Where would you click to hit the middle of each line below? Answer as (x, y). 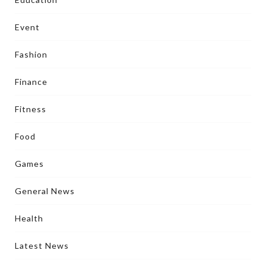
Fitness (31, 109)
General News (45, 191)
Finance (31, 81)
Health (29, 218)
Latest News (42, 245)
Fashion (31, 54)
